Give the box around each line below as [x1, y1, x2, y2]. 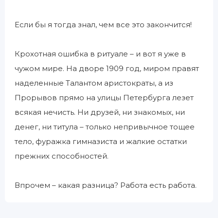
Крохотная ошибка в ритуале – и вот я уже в [15, 49, 186, 58]
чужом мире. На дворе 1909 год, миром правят [15, 64, 199, 73]
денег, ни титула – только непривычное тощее [15, 122, 195, 131]
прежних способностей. [15, 151, 109, 161]
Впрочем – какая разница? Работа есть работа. [15, 181, 197, 190]
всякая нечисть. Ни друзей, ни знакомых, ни [15, 108, 185, 117]
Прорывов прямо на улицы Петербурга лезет [15, 93, 194, 102]
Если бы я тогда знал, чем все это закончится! [15, 20, 192, 29]
